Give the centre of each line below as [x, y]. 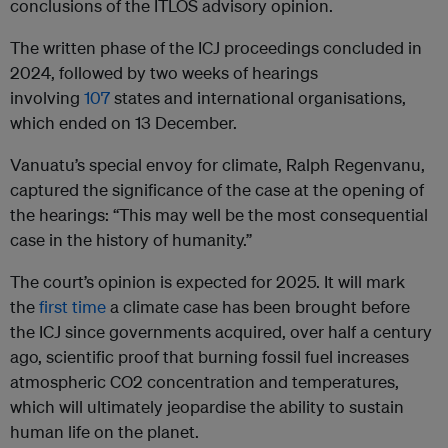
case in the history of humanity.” [133, 240]
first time [72, 307]
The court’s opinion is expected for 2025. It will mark [207, 282]
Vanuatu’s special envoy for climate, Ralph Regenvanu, [217, 165]
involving [47, 98]
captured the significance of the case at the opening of [217, 190]
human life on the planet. [104, 432]
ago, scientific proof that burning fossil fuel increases [209, 357]
